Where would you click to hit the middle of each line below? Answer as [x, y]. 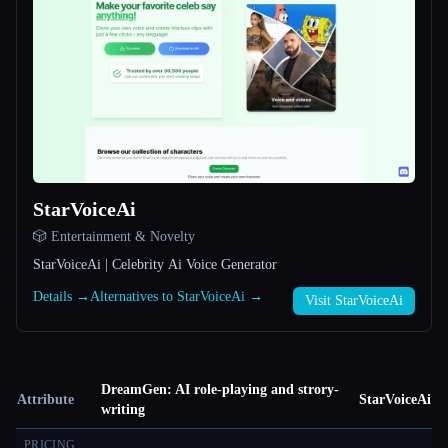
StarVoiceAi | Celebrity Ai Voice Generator [155, 265]
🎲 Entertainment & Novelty [114, 237]
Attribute [45, 400]
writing [123, 410]
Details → [61, 297]
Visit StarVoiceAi [354, 301]
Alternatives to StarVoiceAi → [176, 297]
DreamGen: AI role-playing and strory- [220, 390]
